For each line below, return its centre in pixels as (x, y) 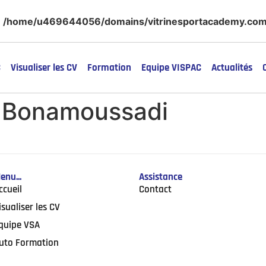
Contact (155, 189)
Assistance (161, 177)
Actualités (232, 67)
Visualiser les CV (44, 67)
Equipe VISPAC (171, 67)
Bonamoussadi (85, 111)
